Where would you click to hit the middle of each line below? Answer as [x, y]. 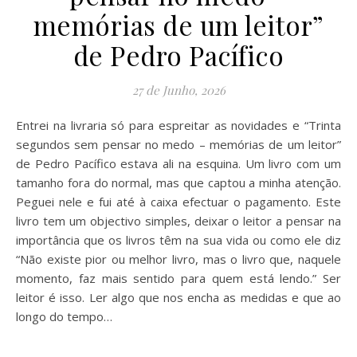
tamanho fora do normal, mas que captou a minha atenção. [178, 182]
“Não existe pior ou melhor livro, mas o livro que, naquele [178, 259]
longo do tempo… [64, 316]
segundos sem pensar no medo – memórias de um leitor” [178, 144]
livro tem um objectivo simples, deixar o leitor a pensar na [178, 221]
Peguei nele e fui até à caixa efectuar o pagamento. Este [178, 202]
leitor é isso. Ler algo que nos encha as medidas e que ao [178, 297]
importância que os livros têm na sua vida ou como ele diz [178, 240]
